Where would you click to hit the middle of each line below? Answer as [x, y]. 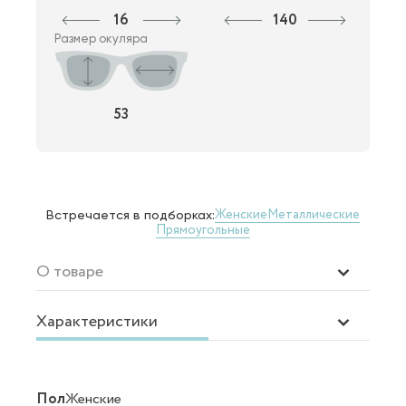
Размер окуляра [101, 38]
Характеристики [97, 321]
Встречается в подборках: [130, 214]
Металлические [314, 215]
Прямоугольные [203, 230]
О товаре [70, 271]
